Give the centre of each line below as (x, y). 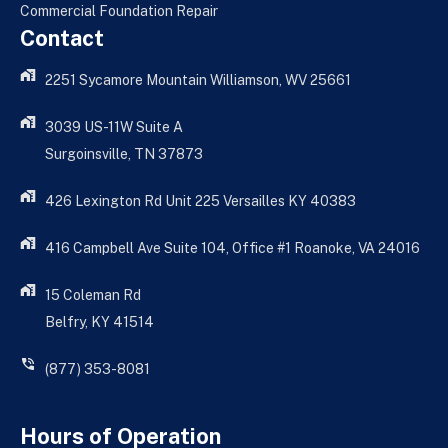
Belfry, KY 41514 (99, 322)
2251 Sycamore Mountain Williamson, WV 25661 (198, 80)
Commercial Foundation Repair (119, 11)
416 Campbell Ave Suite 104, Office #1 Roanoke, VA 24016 (232, 248)
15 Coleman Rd (93, 295)
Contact (62, 38)
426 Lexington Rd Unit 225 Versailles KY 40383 (200, 201)
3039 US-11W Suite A (114, 127)
